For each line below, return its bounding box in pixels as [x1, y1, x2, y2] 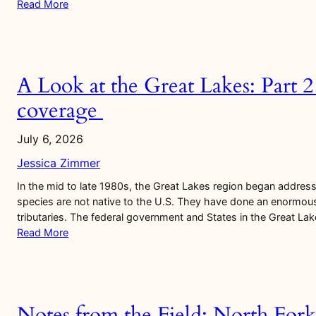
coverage [17, 97, 103, 126]
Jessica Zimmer [17, 156, 100, 171]
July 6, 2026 [17, 132, 83, 147]
